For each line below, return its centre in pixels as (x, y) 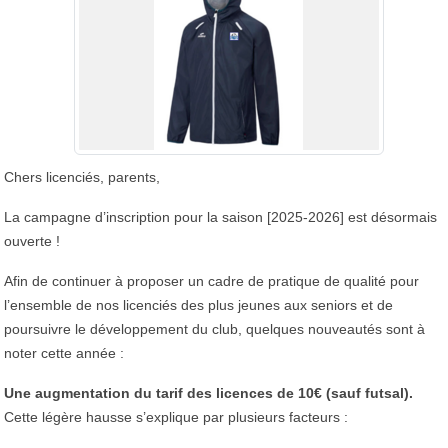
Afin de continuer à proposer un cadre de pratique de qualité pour (211, 280)
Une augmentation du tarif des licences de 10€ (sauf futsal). (208, 392)
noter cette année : (64, 352)
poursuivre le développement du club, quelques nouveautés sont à (214, 328)
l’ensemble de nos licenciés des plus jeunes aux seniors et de (198, 304)
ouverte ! (32, 240)
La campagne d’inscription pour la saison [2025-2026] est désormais (220, 216)
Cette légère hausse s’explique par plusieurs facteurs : (176, 416)
